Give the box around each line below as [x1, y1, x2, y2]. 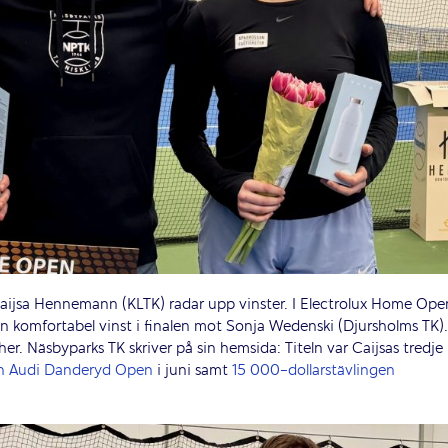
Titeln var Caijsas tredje [285, 338, 443, 361]
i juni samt [153, 360, 232, 383]
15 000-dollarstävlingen [232, 360, 395, 383]
